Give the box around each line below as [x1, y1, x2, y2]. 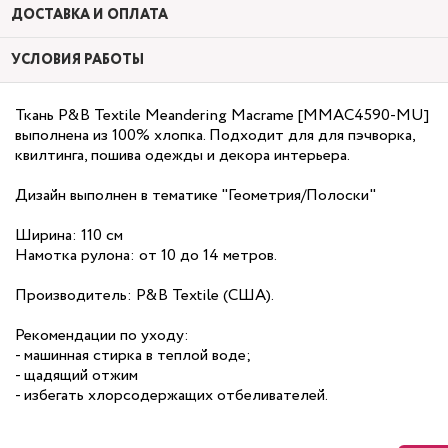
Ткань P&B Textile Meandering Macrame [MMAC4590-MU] [15, 104, 429, 127]
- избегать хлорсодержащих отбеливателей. [15, 384, 328, 407]
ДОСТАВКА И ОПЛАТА [11, 5, 168, 25]
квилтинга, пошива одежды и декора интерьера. [15, 144, 350, 167]
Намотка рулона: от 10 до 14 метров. [15, 244, 277, 267]
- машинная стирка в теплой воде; [15, 344, 251, 367]
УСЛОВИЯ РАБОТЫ [11, 50, 144, 70]
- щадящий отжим [15, 364, 138, 387]
